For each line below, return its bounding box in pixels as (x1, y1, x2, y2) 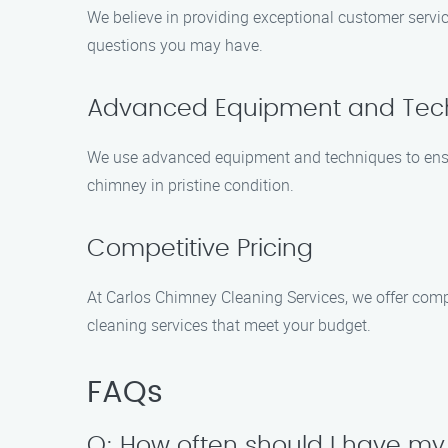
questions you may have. (87, 34, 263, 56)
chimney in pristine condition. (87, 174, 294, 196)
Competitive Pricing (87, 237, 313, 261)
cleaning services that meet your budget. (87, 314, 371, 336)
